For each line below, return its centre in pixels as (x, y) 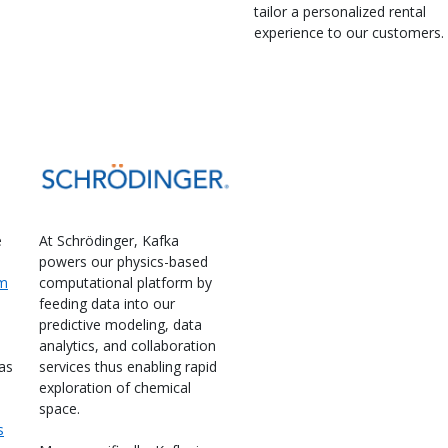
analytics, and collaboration (127, 345)
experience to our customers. (349, 32)
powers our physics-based (123, 261)
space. (59, 408)
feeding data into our (107, 303)
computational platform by (125, 282)
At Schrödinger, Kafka (109, 240)
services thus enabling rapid (128, 366)
